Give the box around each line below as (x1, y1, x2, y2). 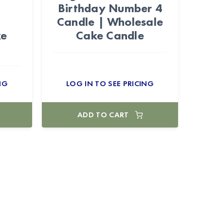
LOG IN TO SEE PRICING (66, 78, 154, 89)
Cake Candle (76, 28, 144, 43)
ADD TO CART (77, 109, 129, 120)
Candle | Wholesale (56, 14, 163, 29)
